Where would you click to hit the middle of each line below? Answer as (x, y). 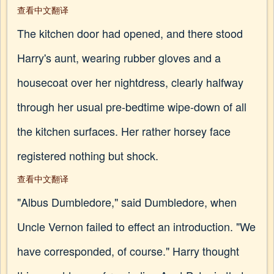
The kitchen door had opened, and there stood (130, 33)
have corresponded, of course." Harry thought (128, 251)
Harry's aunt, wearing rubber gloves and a (119, 57)
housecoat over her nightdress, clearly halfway (130, 82)
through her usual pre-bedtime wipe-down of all (132, 106)
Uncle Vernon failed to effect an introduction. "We (136, 226)
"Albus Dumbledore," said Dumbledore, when (127, 202)
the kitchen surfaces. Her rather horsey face (124, 131)
